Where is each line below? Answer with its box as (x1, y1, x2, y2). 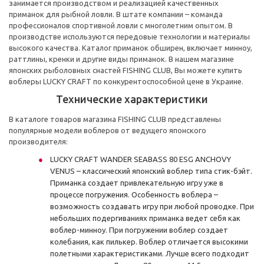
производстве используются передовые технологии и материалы (9, 32, 250, 41)
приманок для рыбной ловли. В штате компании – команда (9, 10, 223, 18)
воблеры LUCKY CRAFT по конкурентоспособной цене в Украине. (9, 77, 243, 85)
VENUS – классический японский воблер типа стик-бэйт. (50, 167, 252, 175)
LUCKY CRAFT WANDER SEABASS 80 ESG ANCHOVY (50, 155, 231, 163)
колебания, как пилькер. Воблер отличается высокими (50, 237, 248, 246)
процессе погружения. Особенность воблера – (50, 190, 218, 199)
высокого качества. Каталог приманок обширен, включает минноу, (9, 44, 252, 52)
